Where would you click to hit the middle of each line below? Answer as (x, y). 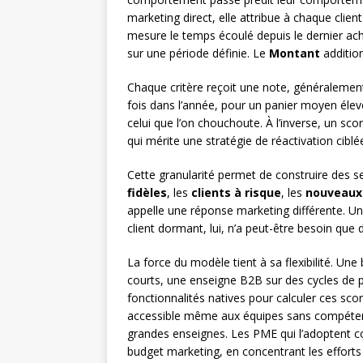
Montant (295, 53)
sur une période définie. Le (198, 53)
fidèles (147, 193)
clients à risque (236, 193)
